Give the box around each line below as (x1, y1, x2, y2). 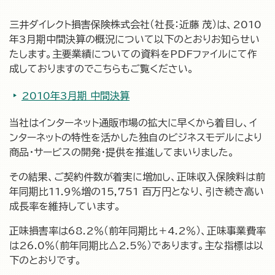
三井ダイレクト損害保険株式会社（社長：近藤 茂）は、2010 (9, 20, 261, 29)
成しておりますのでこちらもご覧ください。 (9, 64, 194, 74)
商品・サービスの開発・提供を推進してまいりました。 (9, 147, 234, 157)
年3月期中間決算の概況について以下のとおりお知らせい (9, 34, 260, 44)
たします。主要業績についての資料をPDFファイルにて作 (9, 49, 257, 59)
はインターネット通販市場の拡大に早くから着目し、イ (29, 118, 257, 128)
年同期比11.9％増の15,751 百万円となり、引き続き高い (9, 187, 264, 196)
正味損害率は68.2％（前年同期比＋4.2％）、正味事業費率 (9, 226, 266, 236)
